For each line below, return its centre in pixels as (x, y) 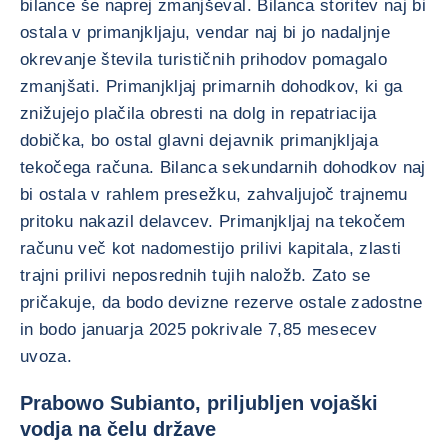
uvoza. (46, 356)
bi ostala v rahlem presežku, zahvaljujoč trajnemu (214, 194)
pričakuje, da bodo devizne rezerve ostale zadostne (221, 302)
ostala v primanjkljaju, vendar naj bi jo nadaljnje (205, 32)
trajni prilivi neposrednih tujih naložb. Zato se (195, 275)
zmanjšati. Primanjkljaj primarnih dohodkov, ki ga (211, 86)
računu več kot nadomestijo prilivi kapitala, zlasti (211, 248)
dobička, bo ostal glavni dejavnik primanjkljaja (199, 140)
